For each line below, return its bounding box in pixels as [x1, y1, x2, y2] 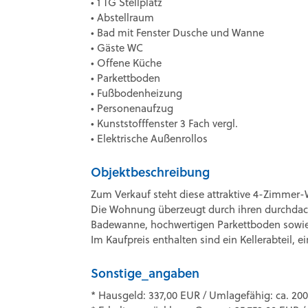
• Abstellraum [91, 10, 154, 25]
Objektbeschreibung [91, 163, 210, 181]
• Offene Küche [91, 56, 162, 70]
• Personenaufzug [91, 101, 173, 115]
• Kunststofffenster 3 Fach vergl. [91, 116, 238, 131]
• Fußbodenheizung [91, 86, 182, 100]
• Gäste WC [91, 41, 143, 55]
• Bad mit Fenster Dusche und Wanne [91, 25, 264, 40]
